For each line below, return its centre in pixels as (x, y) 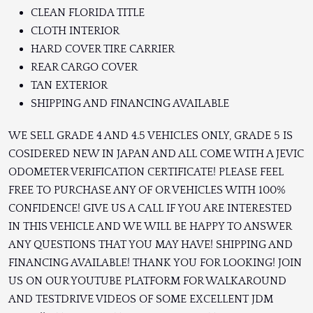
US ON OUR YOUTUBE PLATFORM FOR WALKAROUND (147, 281)
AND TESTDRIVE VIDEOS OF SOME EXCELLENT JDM (141, 299)
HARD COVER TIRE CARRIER (103, 49)
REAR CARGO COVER (84, 67)
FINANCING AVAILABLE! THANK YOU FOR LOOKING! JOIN (155, 263)
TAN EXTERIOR (69, 86)
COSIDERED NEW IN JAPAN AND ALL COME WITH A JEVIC (156, 154)
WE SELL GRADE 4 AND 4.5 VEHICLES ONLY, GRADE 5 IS (151, 136)
